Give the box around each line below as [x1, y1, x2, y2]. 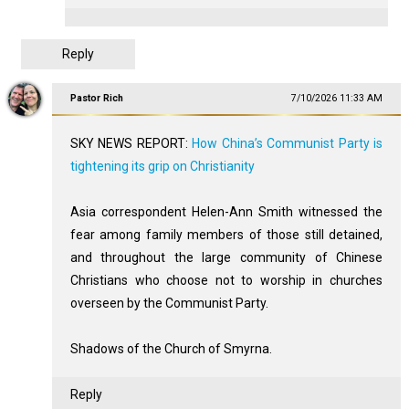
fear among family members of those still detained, [69, 226, 383, 242]
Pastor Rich [69, 91, 123, 104]
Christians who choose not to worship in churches [69, 272, 383, 288]
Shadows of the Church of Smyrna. [69, 341, 272, 356]
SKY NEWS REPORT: [69, 135, 193, 151]
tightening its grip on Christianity [69, 158, 255, 173]
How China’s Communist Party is [192, 135, 383, 151]
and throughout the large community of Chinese [69, 249, 383, 265]
